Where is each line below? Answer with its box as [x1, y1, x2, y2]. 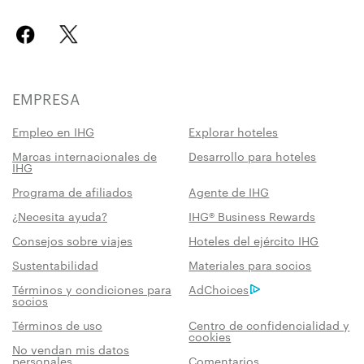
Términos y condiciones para [12, 280, 171, 297]
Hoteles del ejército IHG [188, 232, 319, 249]
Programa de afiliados [12, 183, 132, 200]
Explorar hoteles [188, 123, 279, 140]
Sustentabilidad [12, 256, 98, 273]
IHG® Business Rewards [188, 207, 316, 224]
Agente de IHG [188, 183, 270, 200]
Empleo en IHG [12, 123, 94, 140]
